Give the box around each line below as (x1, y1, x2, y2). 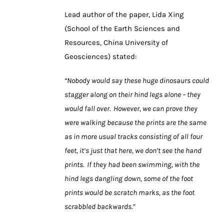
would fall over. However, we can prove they (64, 104, 197, 113)
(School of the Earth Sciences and (64, 24, 180, 33)
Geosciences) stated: (64, 52, 136, 61)
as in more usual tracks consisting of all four (64, 132, 202, 141)
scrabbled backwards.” (64, 202, 135, 211)
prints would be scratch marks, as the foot (64, 188, 194, 197)
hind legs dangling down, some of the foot (64, 174, 193, 183)
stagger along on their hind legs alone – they (64, 90, 200, 99)
